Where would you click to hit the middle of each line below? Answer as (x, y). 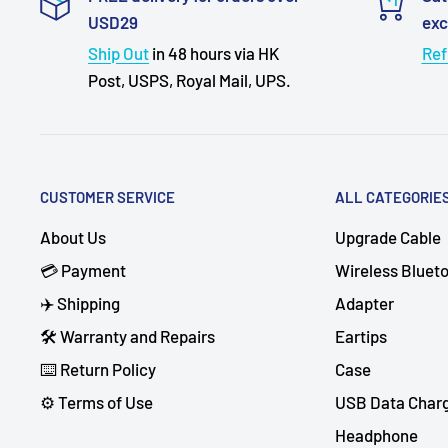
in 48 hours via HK (214, 53)
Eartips (361, 336)
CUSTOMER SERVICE (107, 197)
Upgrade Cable (388, 237)
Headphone (376, 435)
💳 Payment (83, 270)
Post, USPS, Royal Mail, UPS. (189, 80)
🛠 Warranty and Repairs (127, 336)
